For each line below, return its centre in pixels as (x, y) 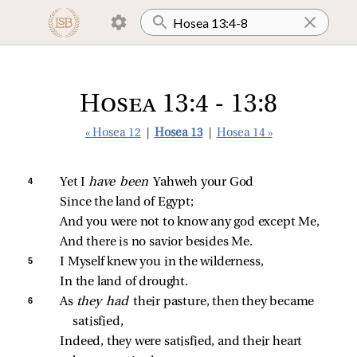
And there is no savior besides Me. (156, 242)
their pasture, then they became (225, 302)
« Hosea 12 (113, 133)
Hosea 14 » (244, 133)
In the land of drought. (124, 282)
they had (104, 302)
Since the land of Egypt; (127, 202)
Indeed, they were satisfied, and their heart (182, 342)
